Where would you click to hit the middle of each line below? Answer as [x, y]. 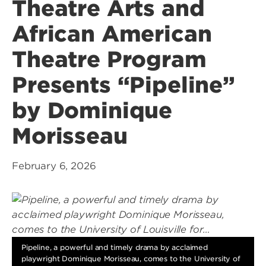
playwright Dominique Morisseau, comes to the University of [131, 259]
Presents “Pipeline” [123, 85]
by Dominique [92, 110]
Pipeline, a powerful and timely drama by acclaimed [115, 247]
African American [112, 34]
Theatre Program [109, 59]
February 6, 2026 [54, 166]
